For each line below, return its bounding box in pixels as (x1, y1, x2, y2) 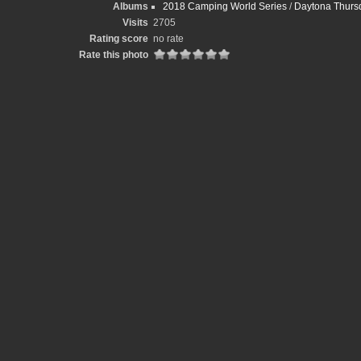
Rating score (89, 33, 148, 44)
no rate (152, 33, 184, 44)
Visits (122, 17, 148, 28)
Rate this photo (78, 49, 148, 60)
